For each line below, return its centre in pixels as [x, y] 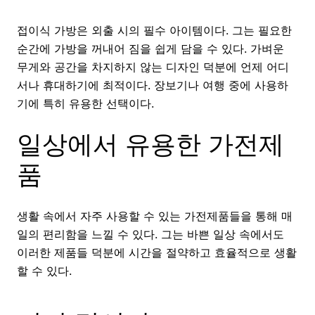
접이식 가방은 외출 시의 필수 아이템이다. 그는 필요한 [154, 30]
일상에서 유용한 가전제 [150, 144]
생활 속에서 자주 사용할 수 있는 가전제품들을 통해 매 [155, 216]
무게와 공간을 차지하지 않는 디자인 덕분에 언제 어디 [153, 66]
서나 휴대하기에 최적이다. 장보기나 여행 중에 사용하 [153, 85]
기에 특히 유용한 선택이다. [85, 103]
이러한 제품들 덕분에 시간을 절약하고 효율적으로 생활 [157, 253]
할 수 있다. [44, 271]
